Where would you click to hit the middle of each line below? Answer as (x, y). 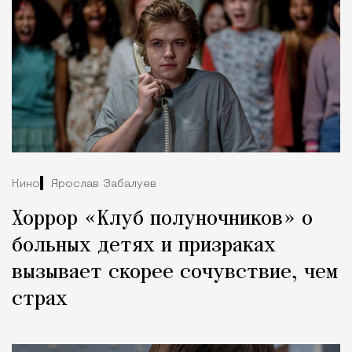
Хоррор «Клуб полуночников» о (162, 220)
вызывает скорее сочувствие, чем (175, 273)
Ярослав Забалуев (104, 184)
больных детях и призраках (144, 246)
